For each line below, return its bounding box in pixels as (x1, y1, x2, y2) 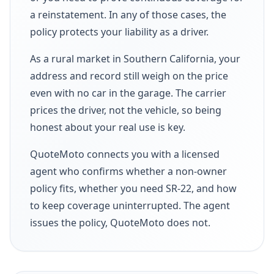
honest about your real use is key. (30, 120, 185, 134)
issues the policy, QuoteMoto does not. (30, 215, 210, 229)
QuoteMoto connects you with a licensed (30, 147, 220, 161)
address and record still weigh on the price (30, 68, 228, 83)
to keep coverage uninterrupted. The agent (30, 198, 230, 212)
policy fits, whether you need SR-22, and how (30, 181, 237, 195)
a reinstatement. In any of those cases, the (30, 7, 226, 21)
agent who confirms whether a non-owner (30, 164, 227, 178)
